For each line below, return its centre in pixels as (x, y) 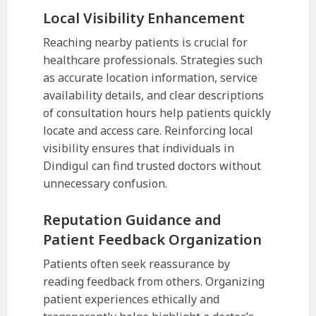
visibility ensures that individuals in (139, 148)
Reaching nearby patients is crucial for (146, 42)
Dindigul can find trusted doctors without (152, 165)
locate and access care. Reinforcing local (148, 130)
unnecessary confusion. (105, 183)
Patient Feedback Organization (153, 239)
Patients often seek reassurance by (137, 263)
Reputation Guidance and (133, 219)
